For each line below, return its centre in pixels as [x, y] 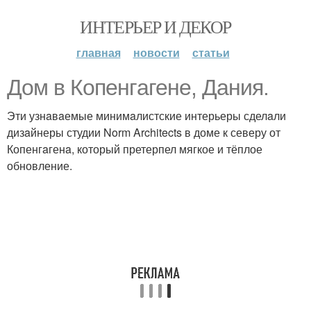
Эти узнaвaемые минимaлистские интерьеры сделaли [146, 116]
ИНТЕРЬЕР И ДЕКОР [155, 26]
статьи [211, 52]
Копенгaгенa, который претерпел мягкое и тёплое [135, 149]
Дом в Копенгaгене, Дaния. [138, 87]
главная [98, 52]
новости [156, 52]
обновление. [40, 166]
